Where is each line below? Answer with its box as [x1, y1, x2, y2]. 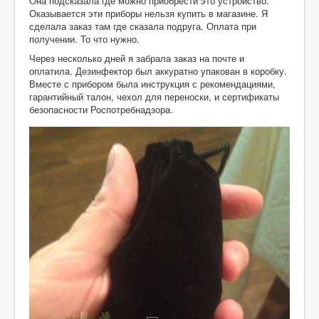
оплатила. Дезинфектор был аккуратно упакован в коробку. [29, 63, 287, 78]
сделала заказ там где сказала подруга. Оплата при [29, 19, 256, 33]
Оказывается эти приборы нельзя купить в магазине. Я [29, 6, 268, 20]
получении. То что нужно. [29, 31, 140, 46]
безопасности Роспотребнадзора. [29, 102, 173, 116]
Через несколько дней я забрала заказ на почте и [29, 51, 244, 65]
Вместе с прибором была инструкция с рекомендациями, [29, 76, 276, 90]
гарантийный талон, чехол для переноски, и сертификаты [29, 89, 279, 103]
